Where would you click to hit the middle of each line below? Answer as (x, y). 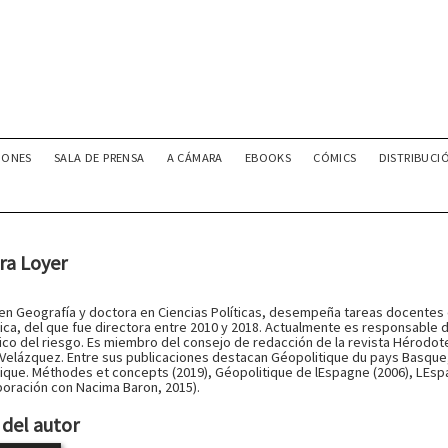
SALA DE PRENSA (99, 157)
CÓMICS (335, 157)
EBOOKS (268, 157)
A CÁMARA (194, 157)
